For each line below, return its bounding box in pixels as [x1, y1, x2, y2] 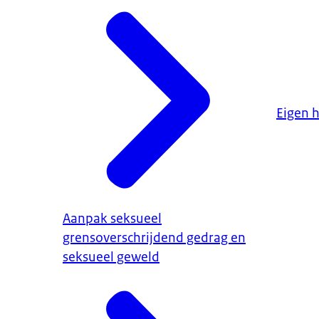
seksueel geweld [63, 249, 159, 266]
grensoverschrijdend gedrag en [63, 229, 246, 247]
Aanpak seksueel [63, 210, 162, 228]
